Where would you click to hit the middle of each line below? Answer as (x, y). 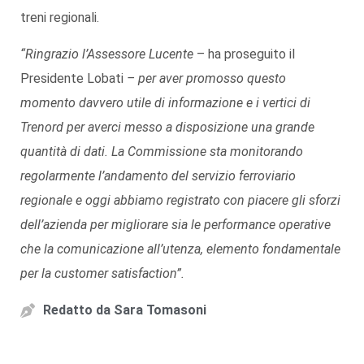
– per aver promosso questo (205, 78)
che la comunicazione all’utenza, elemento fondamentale (180, 249)
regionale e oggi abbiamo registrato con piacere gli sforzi (180, 200)
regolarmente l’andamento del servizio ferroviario (158, 175)
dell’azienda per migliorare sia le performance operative (175, 224)
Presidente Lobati (72, 78)
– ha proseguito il (246, 54)
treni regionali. (60, 17)
